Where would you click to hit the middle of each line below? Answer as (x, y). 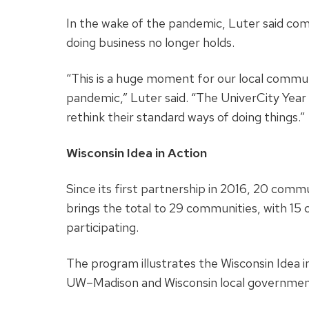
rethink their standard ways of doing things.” (186, 117)
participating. (104, 228)
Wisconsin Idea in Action (137, 153)
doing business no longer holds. (152, 43)
